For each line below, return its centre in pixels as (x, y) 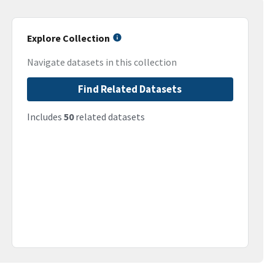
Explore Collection (68, 38)
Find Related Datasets (130, 89)
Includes (45, 117)
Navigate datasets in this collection (102, 62)
